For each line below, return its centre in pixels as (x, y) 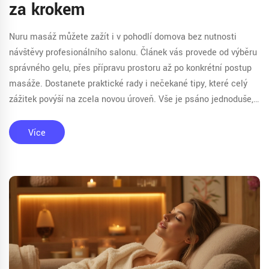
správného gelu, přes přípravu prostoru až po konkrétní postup (130, 68)
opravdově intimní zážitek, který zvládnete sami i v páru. (119, 130)
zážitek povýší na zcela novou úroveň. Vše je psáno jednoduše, (131, 99)
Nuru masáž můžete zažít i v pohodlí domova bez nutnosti (123, 37)
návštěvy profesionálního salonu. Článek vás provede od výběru (133, 52)
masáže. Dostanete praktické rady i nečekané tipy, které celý (128, 83)
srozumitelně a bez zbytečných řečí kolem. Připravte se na (124, 115)
